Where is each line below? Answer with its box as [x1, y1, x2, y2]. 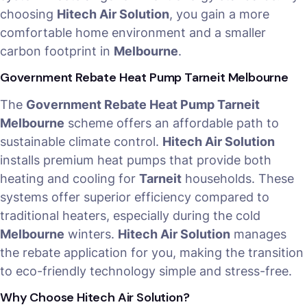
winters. [64, 227, 118, 242]
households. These [182, 171, 294, 186]
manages [230, 227, 286, 242]
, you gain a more [169, 7, 269, 22]
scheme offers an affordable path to [64, 116, 279, 131]
